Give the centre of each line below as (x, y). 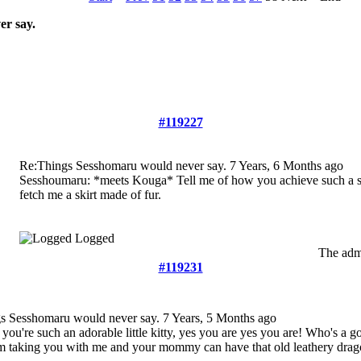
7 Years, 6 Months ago (286, 166)
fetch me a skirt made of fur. (90, 195)
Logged (95, 238)
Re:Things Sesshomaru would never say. (124, 166)
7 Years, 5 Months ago (220, 318)
